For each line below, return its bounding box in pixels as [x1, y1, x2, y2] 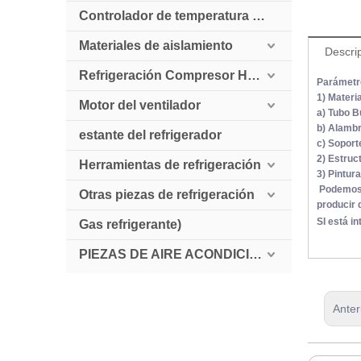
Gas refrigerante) [79, 218, 181, 231]
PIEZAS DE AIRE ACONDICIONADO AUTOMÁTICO [249, 247, 262, 261]
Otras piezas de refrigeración [79, 188, 255, 201]
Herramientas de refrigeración [79, 158, 261, 172]
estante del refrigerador [79, 128, 222, 142]
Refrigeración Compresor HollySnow [247, 68, 260, 82]
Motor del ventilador [79, 98, 201, 112]
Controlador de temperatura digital [252, 9, 265, 23]
